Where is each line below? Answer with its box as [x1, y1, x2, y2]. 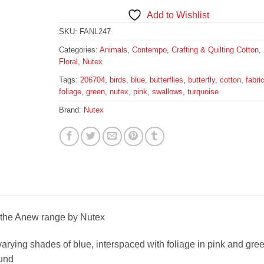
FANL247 [79, 27, 111, 37]
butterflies [149, 75, 183, 85]
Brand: [58, 105, 84, 115]
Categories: [58, 45, 100, 55]
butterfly [187, 75, 215, 85]
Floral [58, 57, 78, 67]
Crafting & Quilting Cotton [171, 45, 259, 55]
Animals [99, 45, 127, 55]
